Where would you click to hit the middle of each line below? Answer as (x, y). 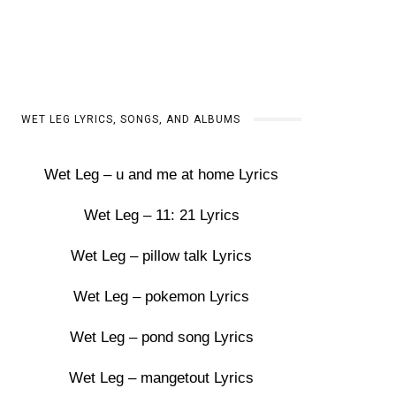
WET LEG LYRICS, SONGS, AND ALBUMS (131, 119)
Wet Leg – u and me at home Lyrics (162, 175)
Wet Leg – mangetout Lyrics (162, 378)
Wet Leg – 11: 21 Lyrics (161, 215)
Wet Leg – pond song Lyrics (161, 337)
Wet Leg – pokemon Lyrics (162, 297)
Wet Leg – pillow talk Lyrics (162, 256)
